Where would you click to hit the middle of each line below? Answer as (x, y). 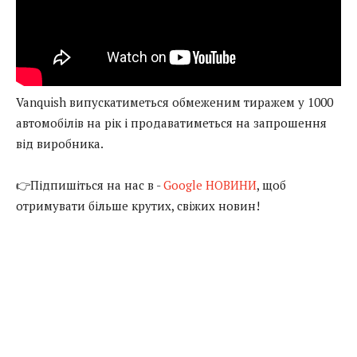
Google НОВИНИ (210, 184)
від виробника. (60, 143)
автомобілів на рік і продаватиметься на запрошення (171, 122)
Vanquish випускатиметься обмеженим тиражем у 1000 (175, 102)
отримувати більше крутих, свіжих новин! (138, 205)
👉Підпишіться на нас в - (90, 184)
